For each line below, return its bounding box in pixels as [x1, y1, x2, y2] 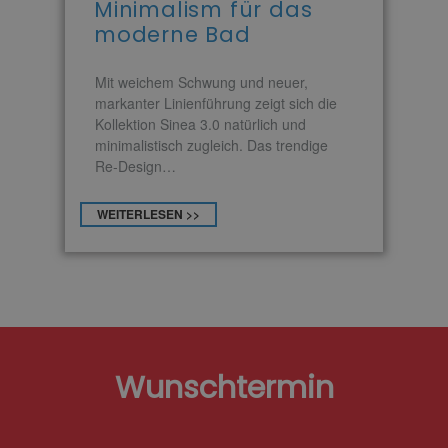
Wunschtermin [114, 365, 334, 409]
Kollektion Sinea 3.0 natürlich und [95, 113, 306, 134]
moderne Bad [94, 19, 251, 49]
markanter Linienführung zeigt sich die [95, 92, 337, 113]
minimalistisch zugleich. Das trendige [95, 134, 328, 155]
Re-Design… [95, 155, 176, 176]
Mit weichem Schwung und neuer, [95, 71, 308, 92]
